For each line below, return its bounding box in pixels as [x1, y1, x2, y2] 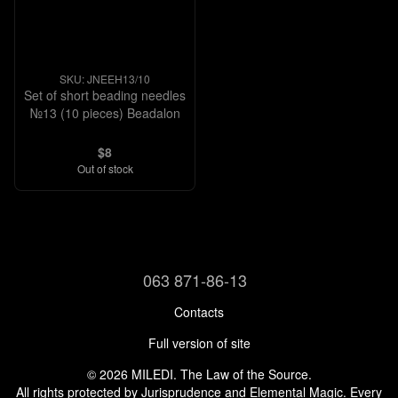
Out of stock [76, 161, 133, 176]
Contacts [174, 303, 224, 321]
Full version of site [147, 334, 251, 352]
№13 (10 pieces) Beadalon [29, 104, 180, 122]
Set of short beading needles [24, 86, 186, 104]
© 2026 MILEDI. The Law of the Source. [86, 365, 312, 383]
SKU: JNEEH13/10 [60, 71, 150, 86]
